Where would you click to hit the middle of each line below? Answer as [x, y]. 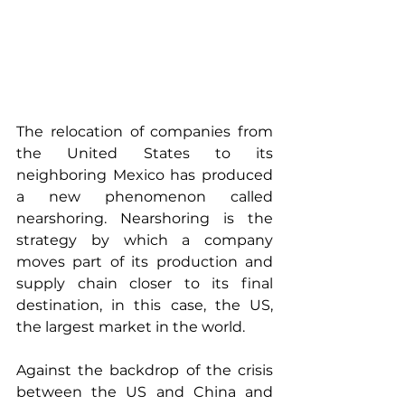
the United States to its [145, 153]
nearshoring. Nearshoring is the [145, 218]
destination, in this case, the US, [145, 305]
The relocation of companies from [145, 132]
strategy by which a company [145, 240]
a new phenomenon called [145, 197]
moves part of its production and [145, 262]
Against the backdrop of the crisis [145, 370]
